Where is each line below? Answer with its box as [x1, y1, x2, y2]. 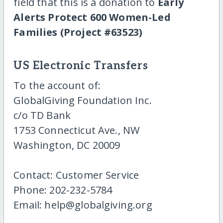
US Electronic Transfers [13, 59, 148, 73]
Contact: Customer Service [13, 168, 139, 182]
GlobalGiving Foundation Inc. [13, 93, 152, 107]
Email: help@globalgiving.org [13, 198, 152, 212]
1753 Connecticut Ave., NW [13, 123, 140, 137]
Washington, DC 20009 [13, 138, 120, 152]
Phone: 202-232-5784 [13, 183, 112, 197]
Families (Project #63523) [13, 25, 143, 39]
